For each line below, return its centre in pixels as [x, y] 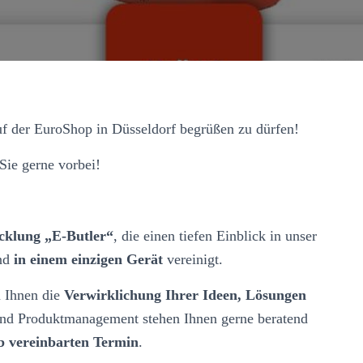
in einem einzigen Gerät [88, 259]
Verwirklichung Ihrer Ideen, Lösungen [185, 295]
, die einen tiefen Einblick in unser [215, 235]
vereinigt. [193, 259]
